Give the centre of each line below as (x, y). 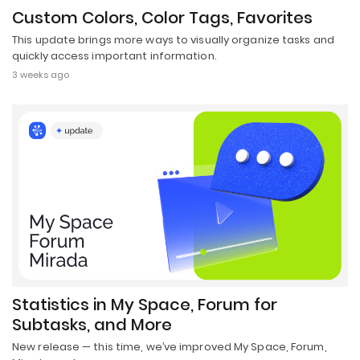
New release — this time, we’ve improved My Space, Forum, (170, 346)
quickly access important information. (115, 55)
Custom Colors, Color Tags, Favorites (162, 17)
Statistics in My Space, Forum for (145, 304)
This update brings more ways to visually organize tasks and (173, 39)
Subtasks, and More (92, 324)
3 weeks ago (41, 74)
